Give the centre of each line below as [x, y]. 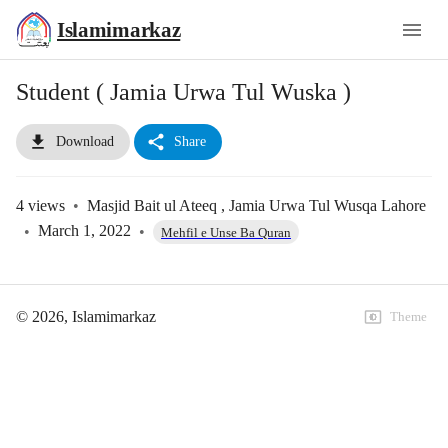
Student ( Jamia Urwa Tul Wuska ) [183, 92]
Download [85, 141]
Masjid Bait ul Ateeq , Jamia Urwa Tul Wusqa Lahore [256, 206]
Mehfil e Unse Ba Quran [226, 232]
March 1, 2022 [84, 231]
